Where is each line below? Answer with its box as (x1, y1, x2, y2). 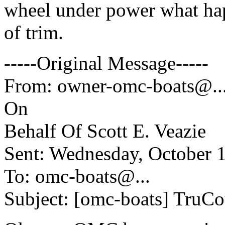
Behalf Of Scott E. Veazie (4, 120, 206, 142)
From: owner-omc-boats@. (4, 74, 217, 96)
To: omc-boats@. (4, 165, 140, 187)
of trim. (4, 21, 63, 43)
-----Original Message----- (4, 52, 208, 74)
